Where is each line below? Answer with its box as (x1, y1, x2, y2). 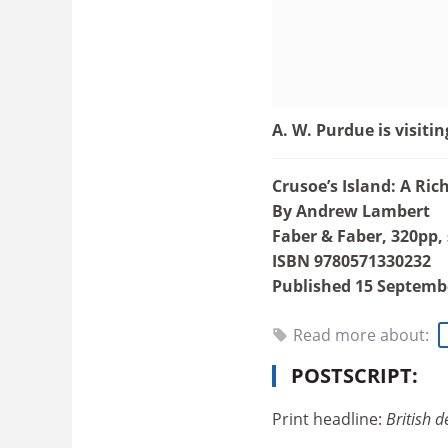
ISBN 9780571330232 (272, 250, 431, 272)
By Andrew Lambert (272, 200, 430, 222)
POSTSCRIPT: (291, 361, 418, 389)
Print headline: (272, 407, 386, 430)
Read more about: (293, 323, 433, 346)
